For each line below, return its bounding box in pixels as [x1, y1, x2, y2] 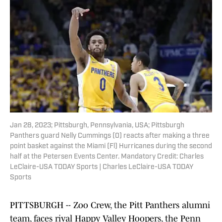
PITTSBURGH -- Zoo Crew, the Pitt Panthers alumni [10, 200, 210, 211]
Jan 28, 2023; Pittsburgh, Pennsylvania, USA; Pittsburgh [10, 122, 184, 130]
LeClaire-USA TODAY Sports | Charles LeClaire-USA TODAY [10, 164, 193, 171]
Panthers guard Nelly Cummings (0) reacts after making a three [10, 132, 210, 140]
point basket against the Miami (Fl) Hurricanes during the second [10, 143, 212, 151]
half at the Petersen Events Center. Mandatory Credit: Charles [10, 153, 204, 161]
